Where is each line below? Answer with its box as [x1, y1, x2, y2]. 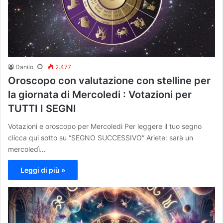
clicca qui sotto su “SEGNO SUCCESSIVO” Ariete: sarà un [8, 133, 193, 142]
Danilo [15, 63, 33, 71]
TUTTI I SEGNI [8, 103, 76, 115]
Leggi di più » [20, 166, 65, 175]
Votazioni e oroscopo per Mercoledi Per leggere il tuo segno [8, 122, 202, 131]
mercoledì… [8, 145, 46, 154]
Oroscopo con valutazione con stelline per [8, 75, 211, 87]
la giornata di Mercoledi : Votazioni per [8, 89, 192, 101]
